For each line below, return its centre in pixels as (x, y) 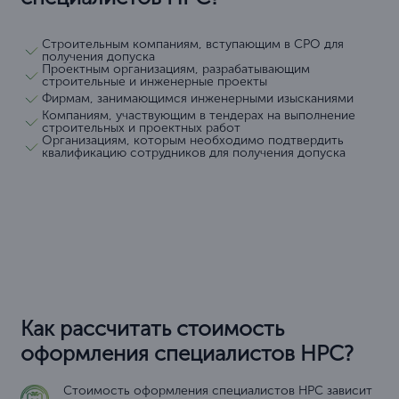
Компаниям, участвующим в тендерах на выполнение (199, 116)
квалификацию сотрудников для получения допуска (194, 153)
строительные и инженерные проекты (155, 82)
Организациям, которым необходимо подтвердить (193, 141)
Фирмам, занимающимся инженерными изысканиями (198, 99)
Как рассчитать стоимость (152, 329)
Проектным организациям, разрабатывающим (176, 69)
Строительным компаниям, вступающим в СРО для (193, 45)
